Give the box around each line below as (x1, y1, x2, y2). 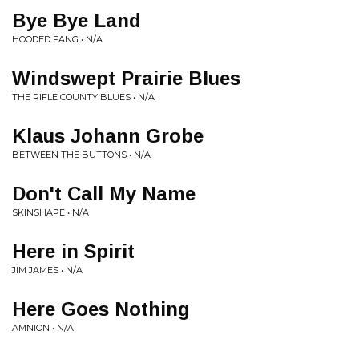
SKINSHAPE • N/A (12, 207, 89, 218)
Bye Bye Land (12, 10, 141, 31)
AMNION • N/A (12, 322, 74, 333)
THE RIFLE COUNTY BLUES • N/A (12, 91, 155, 103)
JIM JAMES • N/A (12, 264, 83, 276)
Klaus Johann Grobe (12, 125, 204, 147)
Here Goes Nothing (12, 298, 190, 320)
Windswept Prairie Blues (12, 67, 240, 89)
